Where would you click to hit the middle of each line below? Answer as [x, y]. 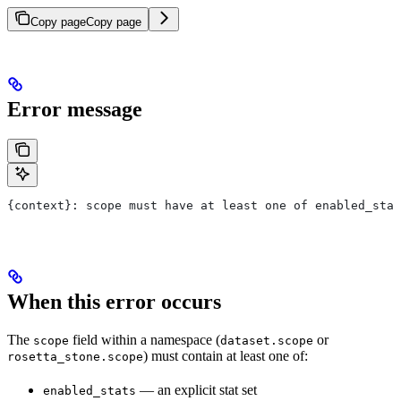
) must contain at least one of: [226, 356]
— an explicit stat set [196, 390]
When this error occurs [114, 302]
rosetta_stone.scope [75, 357]
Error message [75, 109]
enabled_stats [90, 391]
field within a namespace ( [145, 340]
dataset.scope [267, 341]
